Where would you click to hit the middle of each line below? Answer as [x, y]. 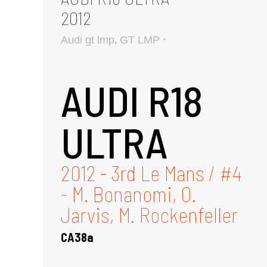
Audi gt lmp [88, 40]
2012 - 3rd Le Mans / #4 [151, 173]
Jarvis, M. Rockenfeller [149, 214]
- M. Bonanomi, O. [128, 193]
